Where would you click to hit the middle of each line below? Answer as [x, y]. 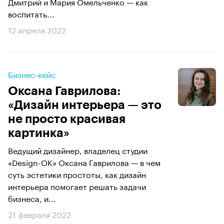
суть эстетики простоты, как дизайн [77, 173]
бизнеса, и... [32, 197]
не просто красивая [67, 119]
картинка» [39, 133]
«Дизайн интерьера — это [85, 105]
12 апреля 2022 [37, 29]
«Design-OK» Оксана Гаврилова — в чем [84, 161]
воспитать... [31, 13]
